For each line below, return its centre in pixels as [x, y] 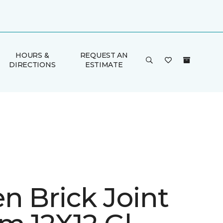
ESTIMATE [104, 65]
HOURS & [32, 55]
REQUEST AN [104, 55]
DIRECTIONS [32, 65]
